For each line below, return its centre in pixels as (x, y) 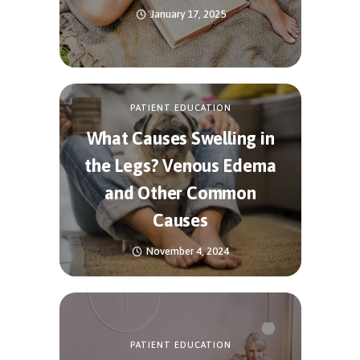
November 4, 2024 (188, 251)
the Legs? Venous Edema (180, 165)
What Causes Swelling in (180, 138)
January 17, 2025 (188, 14)
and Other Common (180, 192)
